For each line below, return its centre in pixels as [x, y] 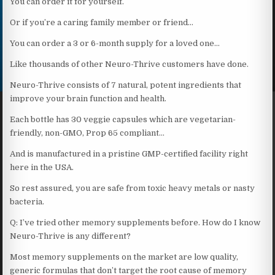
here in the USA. [42, 167]
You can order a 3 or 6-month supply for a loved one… [115, 43]
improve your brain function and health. [88, 98]
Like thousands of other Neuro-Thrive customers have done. [130, 64]
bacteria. [27, 201]
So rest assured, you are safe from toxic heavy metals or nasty [133, 188]
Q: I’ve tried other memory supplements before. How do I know [135, 222]
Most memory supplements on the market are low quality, [124, 257]
